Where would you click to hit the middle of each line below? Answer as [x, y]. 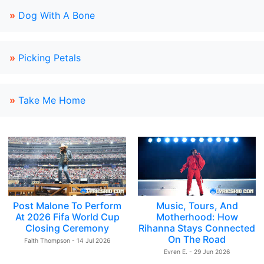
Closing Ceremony [67, 228]
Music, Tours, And [197, 206]
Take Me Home [52, 100]
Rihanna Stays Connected [197, 228]
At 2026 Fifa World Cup [67, 217]
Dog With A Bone [57, 15]
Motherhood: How [197, 217]
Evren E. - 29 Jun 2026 [197, 252]
